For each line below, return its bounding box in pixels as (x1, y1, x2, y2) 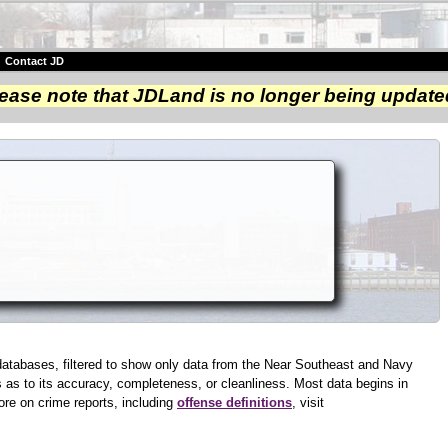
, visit (292, 395, 324, 411)
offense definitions (177, 395, 292, 411)
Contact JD (4, 55, 64, 68)
